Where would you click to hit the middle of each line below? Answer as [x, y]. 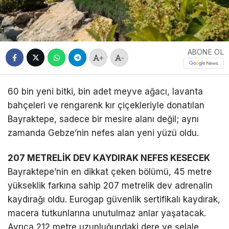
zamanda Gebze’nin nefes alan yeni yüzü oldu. [103, 133]
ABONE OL [205, 52]
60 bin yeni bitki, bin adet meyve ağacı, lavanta [105, 91]
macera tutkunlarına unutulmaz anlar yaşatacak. [107, 213]
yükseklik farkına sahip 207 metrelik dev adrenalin [110, 185]
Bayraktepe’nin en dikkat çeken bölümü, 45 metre [110, 171]
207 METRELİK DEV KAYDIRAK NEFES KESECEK [109, 158]
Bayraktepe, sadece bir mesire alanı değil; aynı [103, 119]
